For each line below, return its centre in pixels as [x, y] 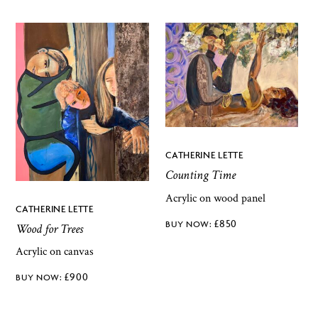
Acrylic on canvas [55, 252]
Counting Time [201, 175]
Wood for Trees [50, 229]
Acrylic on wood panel [216, 198]
